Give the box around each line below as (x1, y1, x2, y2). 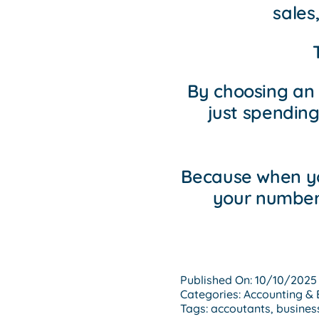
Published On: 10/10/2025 (179, 272, 317, 287)
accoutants (210, 300, 271, 315)
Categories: (179, 286, 244, 301)
